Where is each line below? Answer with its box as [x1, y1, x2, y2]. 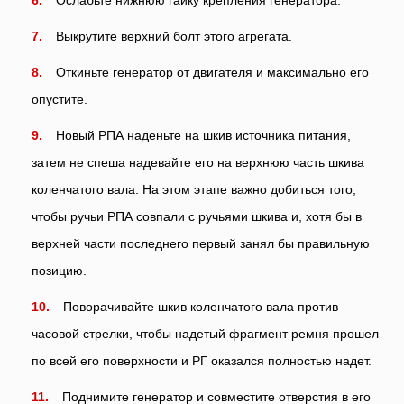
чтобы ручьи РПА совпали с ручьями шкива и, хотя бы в [32, 208, 362, 224]
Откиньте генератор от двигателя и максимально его [56, 64, 369, 79]
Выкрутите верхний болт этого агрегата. [56, 28, 292, 43]
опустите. [32, 91, 87, 106]
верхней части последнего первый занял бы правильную [32, 235, 370, 251]
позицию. [32, 262, 87, 278]
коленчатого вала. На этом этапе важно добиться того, [32, 181, 356, 197]
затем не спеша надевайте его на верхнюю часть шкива [32, 154, 364, 170]
